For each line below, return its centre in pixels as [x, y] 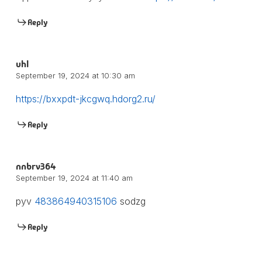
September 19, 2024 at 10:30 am [75, 75]
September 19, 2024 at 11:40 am [74, 177]
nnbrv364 [36, 166]
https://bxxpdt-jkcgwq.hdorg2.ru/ [85, 99]
